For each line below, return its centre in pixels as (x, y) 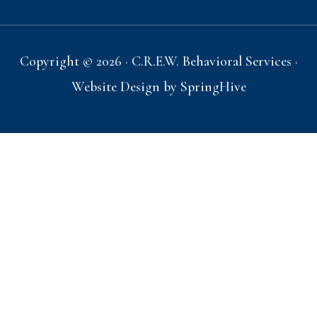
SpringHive (213, 94)
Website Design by (126, 94)
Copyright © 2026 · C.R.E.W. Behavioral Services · (158, 69)
